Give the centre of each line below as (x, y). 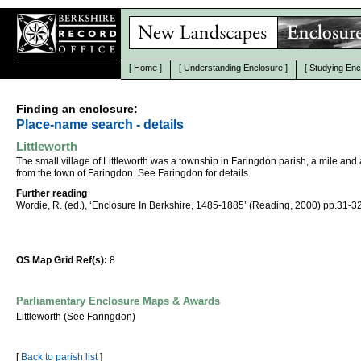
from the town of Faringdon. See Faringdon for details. (133, 173)
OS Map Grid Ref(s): (62, 260)
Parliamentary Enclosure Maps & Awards (118, 301)
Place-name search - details (100, 124)
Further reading (52, 193)
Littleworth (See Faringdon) (76, 317)
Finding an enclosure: (77, 109)
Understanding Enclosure (233, 68)
